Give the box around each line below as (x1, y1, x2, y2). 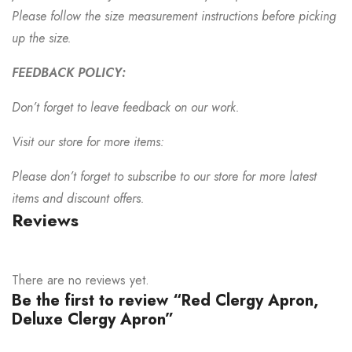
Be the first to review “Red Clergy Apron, (12, 289, 318, 312)
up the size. (12, 29, 71, 47)
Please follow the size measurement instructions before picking (12, 7, 336, 25)
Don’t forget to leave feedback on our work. (12, 98, 240, 116)
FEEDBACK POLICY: (12, 64, 126, 82)
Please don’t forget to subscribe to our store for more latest (12, 167, 317, 185)
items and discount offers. (12, 189, 145, 207)
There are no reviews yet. (12, 271, 149, 289)
